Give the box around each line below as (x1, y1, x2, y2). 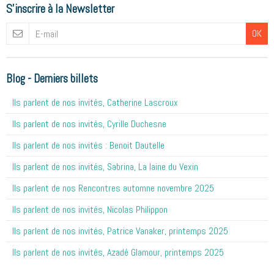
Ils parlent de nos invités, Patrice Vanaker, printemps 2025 (12, 224, 228, 238)
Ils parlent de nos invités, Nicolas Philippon (12, 203, 168, 217)
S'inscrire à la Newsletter (6, 1, 114, 17)
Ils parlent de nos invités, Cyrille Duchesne (12, 117, 166, 131)
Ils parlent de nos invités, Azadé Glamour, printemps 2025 (12, 246, 224, 259)
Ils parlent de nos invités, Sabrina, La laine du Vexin (12, 160, 198, 174)
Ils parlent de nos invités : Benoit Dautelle (12, 139, 165, 152)
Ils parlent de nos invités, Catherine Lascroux (12, 96, 178, 109)
